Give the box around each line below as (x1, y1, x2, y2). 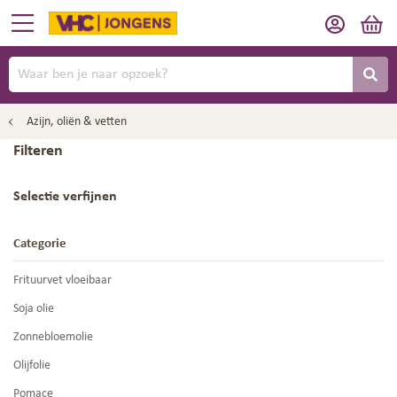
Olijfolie (13, 359, 51, 372)
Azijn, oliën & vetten (27, 115, 127, 128)
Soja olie (13, 302, 54, 315)
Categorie (13, 237, 66, 251)
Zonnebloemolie (13, 331, 93, 344)
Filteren (13, 143, 63, 160)
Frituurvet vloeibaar (13, 274, 112, 287)
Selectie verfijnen (13, 190, 117, 204)
